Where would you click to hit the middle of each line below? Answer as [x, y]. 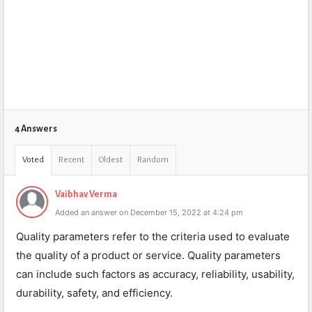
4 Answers [36, 129]
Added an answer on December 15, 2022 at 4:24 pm [149, 212]
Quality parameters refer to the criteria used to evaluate [153, 236]
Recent [71, 160]
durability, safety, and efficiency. [94, 293]
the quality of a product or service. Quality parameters [148, 255]
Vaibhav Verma [86, 194]
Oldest [111, 160]
